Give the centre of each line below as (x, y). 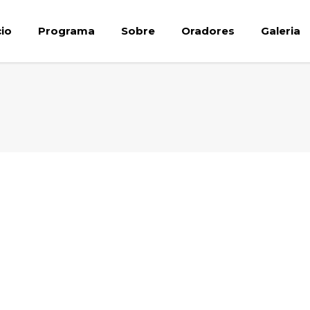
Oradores (208, 31)
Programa (66, 31)
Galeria (281, 31)
